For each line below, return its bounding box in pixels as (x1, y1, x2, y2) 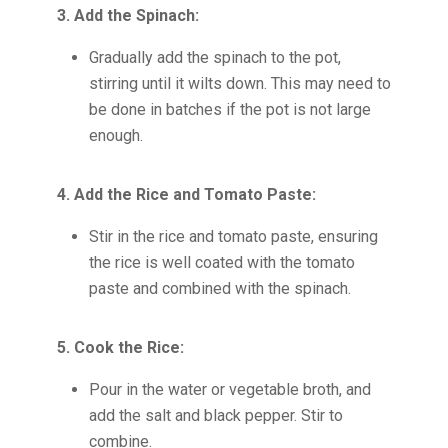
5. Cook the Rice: (56, 338, 184, 357)
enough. (88, 126, 143, 145)
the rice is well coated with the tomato (88, 253, 355, 272)
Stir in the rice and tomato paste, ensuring (88, 227, 378, 246)
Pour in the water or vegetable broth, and (88, 380, 371, 399)
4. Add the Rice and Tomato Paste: (56, 185, 316, 204)
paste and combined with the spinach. (88, 279, 351, 298)
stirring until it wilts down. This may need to (88, 74, 391, 93)
